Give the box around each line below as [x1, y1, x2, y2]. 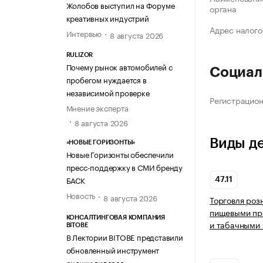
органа [210, 2, 237, 15]
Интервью [66, 26, 102, 39]
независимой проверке [66, 86, 150, 99]
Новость [66, 189, 96, 201]
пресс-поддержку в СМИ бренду [66, 161, 183, 173]
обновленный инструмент [66, 243, 160, 255]
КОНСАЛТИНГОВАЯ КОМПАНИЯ [66, 214, 165, 221]
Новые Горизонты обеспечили [66, 148, 174, 160]
